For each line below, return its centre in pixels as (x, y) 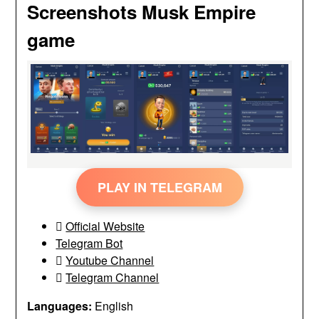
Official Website (105, 226)
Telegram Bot (89, 243)
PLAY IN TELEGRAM (159, 187)
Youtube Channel (110, 260)
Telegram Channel (113, 277)
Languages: (60, 305)
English (113, 305)
